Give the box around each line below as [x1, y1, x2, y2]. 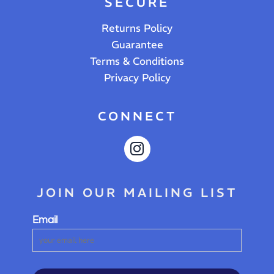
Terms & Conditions [90, 54, 184, 68]
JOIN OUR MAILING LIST [37, 184, 237, 200]
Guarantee [111, 37, 163, 51]
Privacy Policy [103, 70, 171, 84]
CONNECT [97, 108, 177, 124]
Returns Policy [102, 21, 172, 35]
